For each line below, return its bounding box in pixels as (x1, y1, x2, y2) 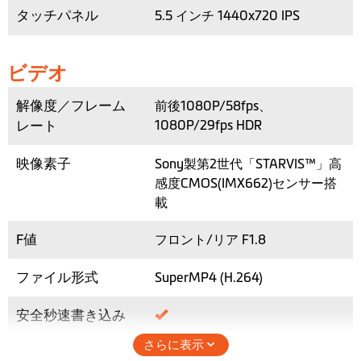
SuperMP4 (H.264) (155, 270, 263, 285)
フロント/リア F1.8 (155, 232, 266, 247)
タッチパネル (16, 7, 98, 24)
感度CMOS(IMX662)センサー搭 (155, 176, 337, 191)
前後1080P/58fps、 (155, 98, 272, 114)
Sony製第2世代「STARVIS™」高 (155, 156, 342, 172)
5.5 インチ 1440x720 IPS (155, 8, 300, 23)
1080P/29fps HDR (155, 118, 262, 133)
